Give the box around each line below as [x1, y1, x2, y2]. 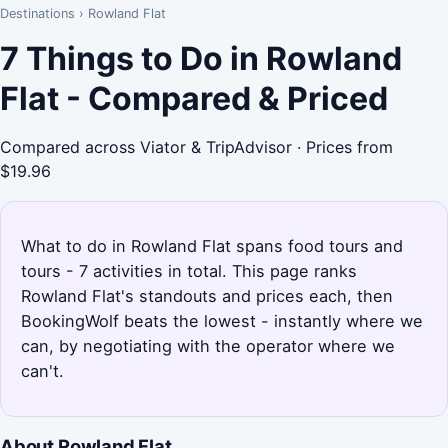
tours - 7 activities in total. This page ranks [21, 260, 357, 281]
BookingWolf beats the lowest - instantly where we [21, 310, 423, 331]
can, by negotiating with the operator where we [21, 335, 395, 356]
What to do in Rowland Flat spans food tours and [21, 235, 403, 256]
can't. [21, 360, 64, 381]
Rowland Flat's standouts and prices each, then [21, 285, 393, 306]
